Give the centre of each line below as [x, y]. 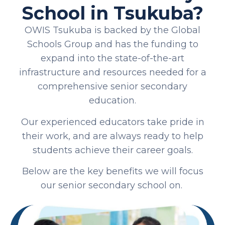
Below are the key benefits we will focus [113, 172]
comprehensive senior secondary [113, 87]
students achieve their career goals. [113, 150]
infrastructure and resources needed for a [113, 73]
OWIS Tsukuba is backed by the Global [113, 30]
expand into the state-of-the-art [113, 59]
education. [113, 101]
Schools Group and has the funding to [113, 44]
